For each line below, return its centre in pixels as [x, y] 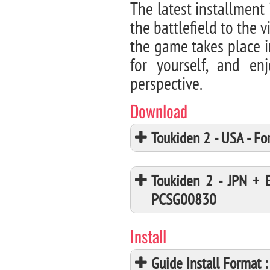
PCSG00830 [184, 199]
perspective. [166, 83]
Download [159, 111]
